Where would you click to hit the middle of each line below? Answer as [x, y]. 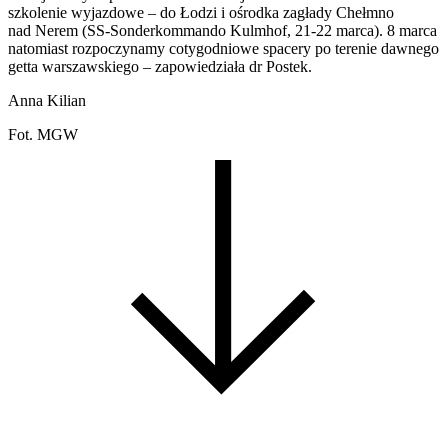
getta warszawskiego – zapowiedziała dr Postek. [160, 66]
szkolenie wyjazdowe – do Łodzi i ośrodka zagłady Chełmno [201, 12]
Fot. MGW [43, 134]
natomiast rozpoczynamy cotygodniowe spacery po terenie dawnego [223, 48]
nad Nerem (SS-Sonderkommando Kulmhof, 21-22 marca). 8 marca [222, 30]
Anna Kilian [47, 100]
